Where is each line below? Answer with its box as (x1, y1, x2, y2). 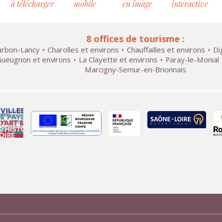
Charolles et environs (48, 45, 119, 55)
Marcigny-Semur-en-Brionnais (84, 64, 186, 74)
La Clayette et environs (78, 55, 158, 64)
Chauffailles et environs (127, 45, 205, 55)
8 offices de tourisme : (86, 33, 185, 45)
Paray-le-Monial (165, 55, 219, 64)
